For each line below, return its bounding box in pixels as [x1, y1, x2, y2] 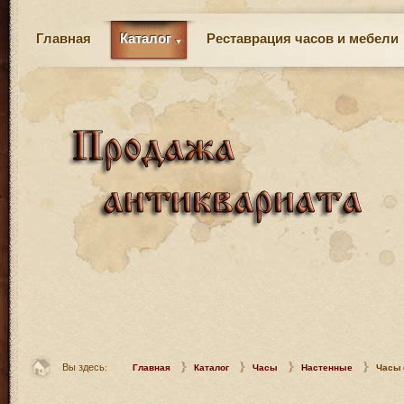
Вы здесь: [62, 361, 107, 373]
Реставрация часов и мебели [207, 28, 399, 48]
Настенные [301, 361, 353, 373]
